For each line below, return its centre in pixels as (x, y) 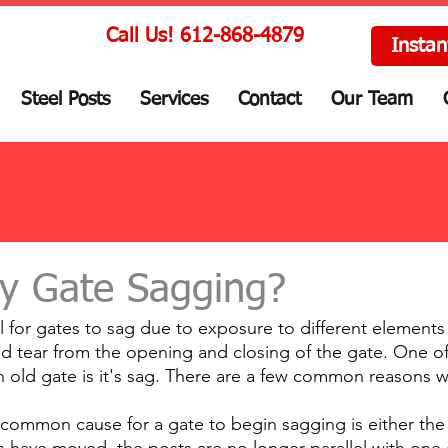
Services (174, 99)
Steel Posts (65, 99)
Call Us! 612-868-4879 (205, 36)
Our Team (372, 99)
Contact (269, 99)
